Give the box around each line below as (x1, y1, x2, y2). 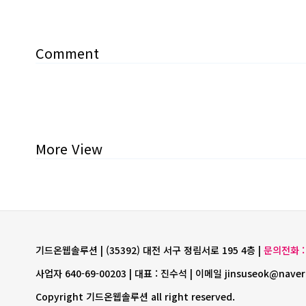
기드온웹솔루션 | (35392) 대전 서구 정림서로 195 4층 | (36, 243, 264, 258)
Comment (36, 43, 99, 64)
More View (36, 139, 102, 159)
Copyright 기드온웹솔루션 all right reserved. (36, 290, 235, 304)
